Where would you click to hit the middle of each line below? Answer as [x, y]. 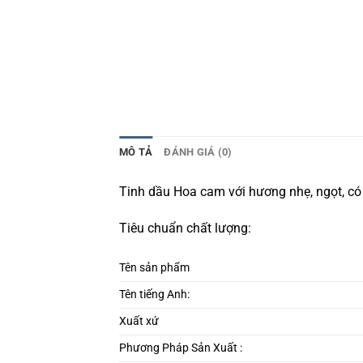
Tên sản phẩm [154, 268]
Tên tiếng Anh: [154, 295]
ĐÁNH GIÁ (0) [198, 152]
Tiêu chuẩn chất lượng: [185, 228]
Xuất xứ [139, 322]
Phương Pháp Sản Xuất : [181, 348]
